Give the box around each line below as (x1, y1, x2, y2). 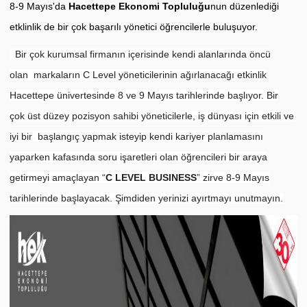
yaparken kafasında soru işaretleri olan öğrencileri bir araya (10, 151, 267, 163)
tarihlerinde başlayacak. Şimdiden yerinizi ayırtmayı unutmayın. (10, 193, 283, 204)
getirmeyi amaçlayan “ (10, 172, 106, 184)
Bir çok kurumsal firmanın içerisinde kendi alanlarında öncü (10, 49, 271, 60)
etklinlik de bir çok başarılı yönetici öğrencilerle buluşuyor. (10, 21, 258, 32)
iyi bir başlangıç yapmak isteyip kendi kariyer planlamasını (10, 131, 263, 143)
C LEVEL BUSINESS (106, 172, 197, 184)
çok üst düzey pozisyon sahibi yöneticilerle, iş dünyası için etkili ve (10, 110, 294, 122)
